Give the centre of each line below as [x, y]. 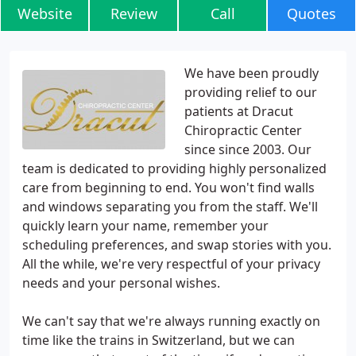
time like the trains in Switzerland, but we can [159, 340]
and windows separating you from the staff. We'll [170, 207]
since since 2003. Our [248, 149]
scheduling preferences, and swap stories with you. [177, 245]
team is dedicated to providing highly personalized [174, 168]
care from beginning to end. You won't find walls [168, 188]
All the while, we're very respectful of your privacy [171, 264]
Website [44, 14]
